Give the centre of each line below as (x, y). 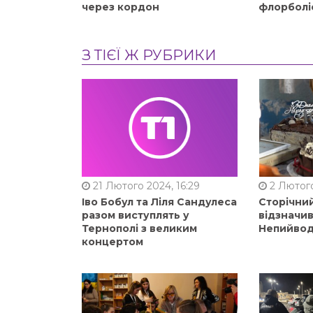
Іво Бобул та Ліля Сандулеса (159, 202)
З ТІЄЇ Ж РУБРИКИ (149, 55)
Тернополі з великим (139, 228)
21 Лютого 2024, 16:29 (145, 185)
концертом (112, 241)
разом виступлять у (136, 215)
